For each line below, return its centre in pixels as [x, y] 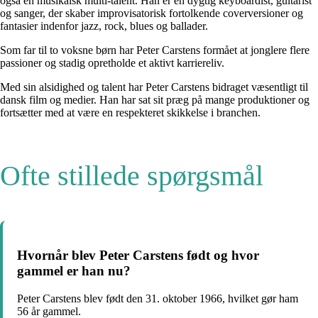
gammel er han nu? [74, 271]
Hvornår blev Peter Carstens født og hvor [138, 256]
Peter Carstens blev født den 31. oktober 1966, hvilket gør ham [158, 298]
